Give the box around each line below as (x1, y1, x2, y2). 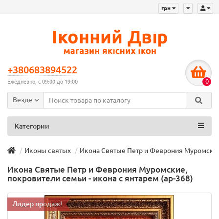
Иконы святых (24, 147, 71, 155)
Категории (15, 122, 49, 131)
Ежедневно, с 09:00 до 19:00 (7, 79, 78, 85)
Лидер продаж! (12, 200, 62, 208)
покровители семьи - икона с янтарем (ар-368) (7, 174, 193, 183)
